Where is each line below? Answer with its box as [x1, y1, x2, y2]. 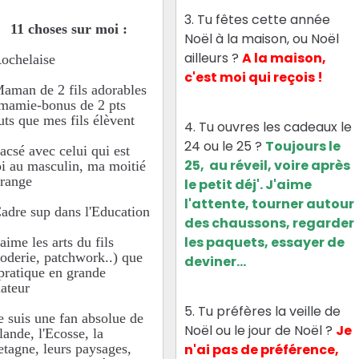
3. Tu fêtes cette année [184, 10, 331, 29]
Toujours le [265, 136, 341, 155]
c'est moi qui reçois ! [184, 67, 324, 87]
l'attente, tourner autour [184, 194, 355, 213]
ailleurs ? [184, 48, 243, 67]
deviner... [184, 252, 247, 271]
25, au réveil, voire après [184, 155, 351, 175]
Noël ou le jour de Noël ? [184, 321, 337, 340]
